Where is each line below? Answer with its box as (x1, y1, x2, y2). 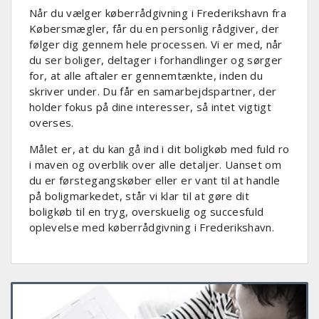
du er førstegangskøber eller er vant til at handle (29, 173, 281, 187)
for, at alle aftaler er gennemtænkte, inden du (29, 68, 263, 83)
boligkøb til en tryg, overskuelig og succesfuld (29, 204, 264, 219)
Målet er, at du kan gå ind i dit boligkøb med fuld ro (29, 142, 290, 156)
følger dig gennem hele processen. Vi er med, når (29, 37, 283, 51)
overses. (29, 115, 74, 130)
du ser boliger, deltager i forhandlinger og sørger (29, 53, 283, 67)
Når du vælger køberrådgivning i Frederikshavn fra (29, 6, 287, 20)
